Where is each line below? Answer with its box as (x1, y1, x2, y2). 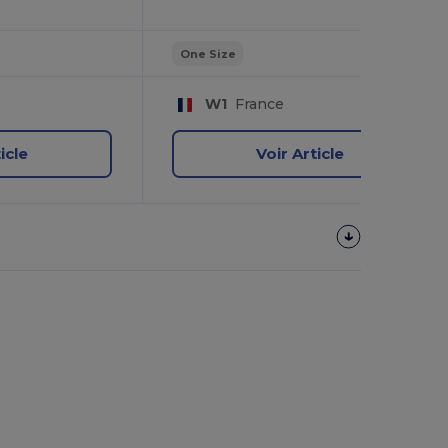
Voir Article (256, 143, 345, 163)
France (226, 95, 284, 114)
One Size (179, 46, 236, 61)
